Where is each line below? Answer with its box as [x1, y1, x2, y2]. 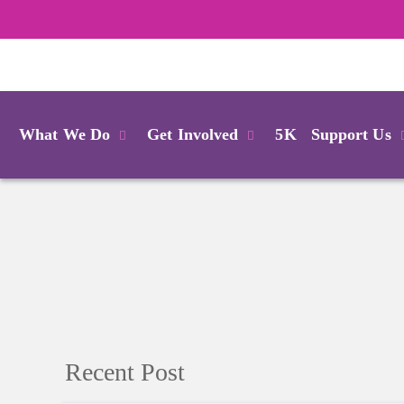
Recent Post [65, 357, 185, 386]
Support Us [310, 124, 391, 143]
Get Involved [147, 124, 239, 143]
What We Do [19, 124, 110, 143]
